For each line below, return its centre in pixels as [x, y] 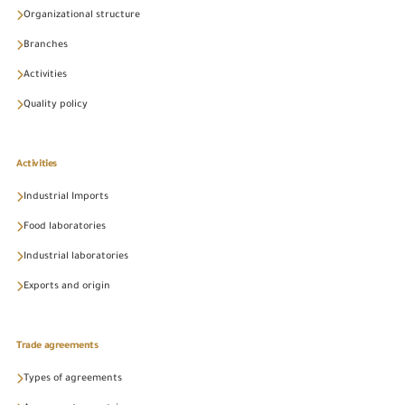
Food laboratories [65, 227]
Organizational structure [82, 15]
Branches [46, 45]
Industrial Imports [66, 197]
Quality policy [56, 105]
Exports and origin [67, 287]
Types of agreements [73, 379]
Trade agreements [57, 346]
